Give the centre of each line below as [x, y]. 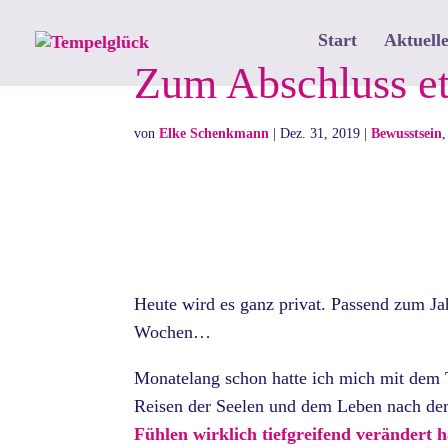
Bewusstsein [407, 133]
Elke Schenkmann [214, 133]
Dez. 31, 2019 [320, 133]
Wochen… [173, 332]
